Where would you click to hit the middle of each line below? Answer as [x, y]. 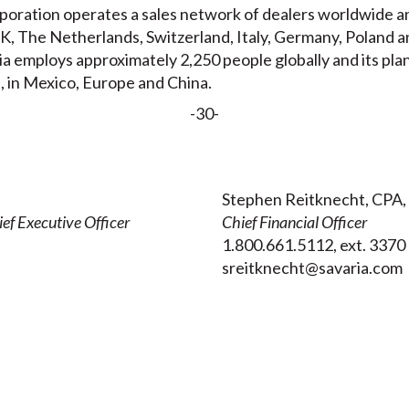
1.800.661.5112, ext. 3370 [313, 245]
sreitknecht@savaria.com [312, 268]
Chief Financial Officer [294, 222]
